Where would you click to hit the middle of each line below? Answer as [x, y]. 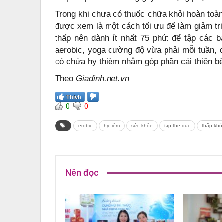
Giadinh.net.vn [103, 79]
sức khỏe [142, 126]
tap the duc [177, 126]
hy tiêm [112, 126]
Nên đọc [82, 173]
